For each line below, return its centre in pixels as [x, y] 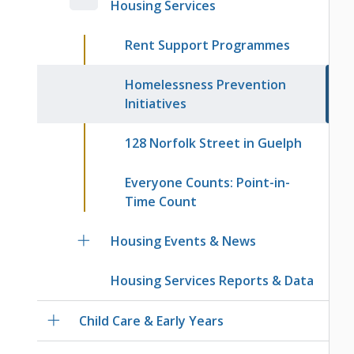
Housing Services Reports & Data [213, 281]
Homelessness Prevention [206, 85]
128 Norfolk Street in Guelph [214, 143]
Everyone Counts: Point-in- [208, 183]
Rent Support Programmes [208, 45]
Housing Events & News [184, 241]
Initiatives [156, 104]
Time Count [161, 202]
